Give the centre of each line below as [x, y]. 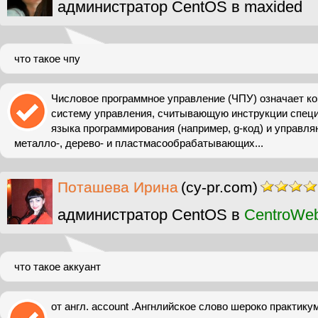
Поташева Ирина [118, 187]
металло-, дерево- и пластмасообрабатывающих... [139, 143]
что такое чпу [47, 59]
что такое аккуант [57, 267]
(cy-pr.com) [219, 187]
